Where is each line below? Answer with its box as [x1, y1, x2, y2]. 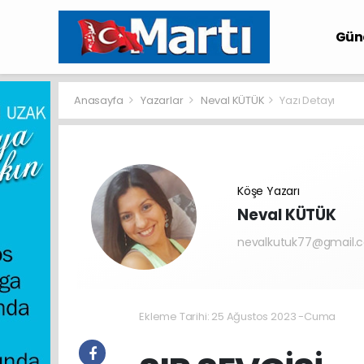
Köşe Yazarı [237, 183, 300, 199]
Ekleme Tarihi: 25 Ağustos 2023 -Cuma [139, 309, 336, 324]
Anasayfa [74, 93, 126, 108]
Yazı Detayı [279, 93, 336, 108]
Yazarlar [140, 93, 186, 108]
